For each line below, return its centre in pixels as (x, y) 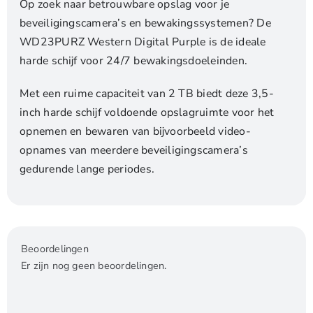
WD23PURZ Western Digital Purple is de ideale (143, 42)
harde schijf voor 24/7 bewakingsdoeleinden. (134, 60)
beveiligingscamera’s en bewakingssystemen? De (145, 23)
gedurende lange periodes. (87, 169)
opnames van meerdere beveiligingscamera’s (134, 150)
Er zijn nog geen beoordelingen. (94, 266)
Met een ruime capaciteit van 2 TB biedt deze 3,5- (147, 93)
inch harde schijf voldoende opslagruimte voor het (147, 112)
